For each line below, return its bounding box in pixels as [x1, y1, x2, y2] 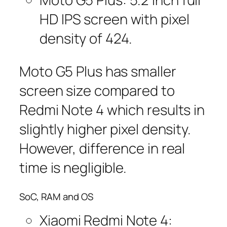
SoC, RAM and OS [19, 190, 93, 203]
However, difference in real [19, 139, 185, 158]
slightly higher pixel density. [19, 120, 191, 139]
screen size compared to [19, 81, 175, 100]
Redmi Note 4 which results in [19, 100, 205, 120]
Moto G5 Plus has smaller [19, 62, 176, 81]
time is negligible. [19, 158, 127, 177]
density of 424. [40, 28, 132, 48]
